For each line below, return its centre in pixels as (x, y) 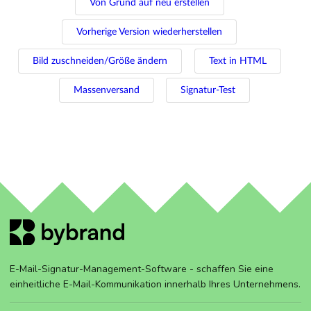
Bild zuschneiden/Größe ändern (100, 61)
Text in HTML (237, 61)
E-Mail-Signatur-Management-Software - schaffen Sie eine (142, 269)
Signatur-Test (208, 91)
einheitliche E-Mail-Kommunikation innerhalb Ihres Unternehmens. (155, 284)
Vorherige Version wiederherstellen (150, 32)
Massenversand (106, 91)
